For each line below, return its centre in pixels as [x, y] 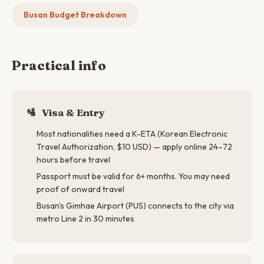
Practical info [59, 65]
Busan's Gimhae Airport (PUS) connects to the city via [135, 206]
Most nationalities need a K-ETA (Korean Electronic [132, 134]
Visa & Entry [72, 112]
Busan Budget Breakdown [75, 15]
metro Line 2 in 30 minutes [85, 219]
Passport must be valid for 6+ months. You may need [133, 176]
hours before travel [73, 160]
